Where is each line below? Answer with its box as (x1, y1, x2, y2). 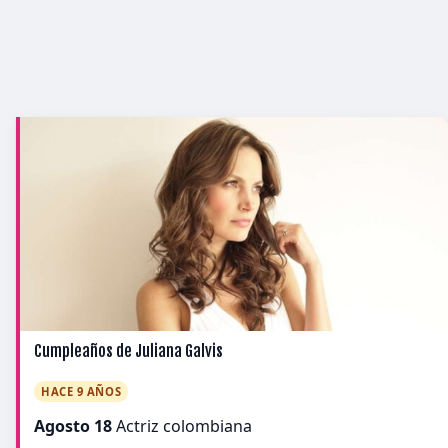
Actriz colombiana (112, 415, 252, 437)
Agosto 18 (34, 415, 112, 437)
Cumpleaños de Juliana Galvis (34, 341, 223, 361)
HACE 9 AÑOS (41, 384, 122, 399)
